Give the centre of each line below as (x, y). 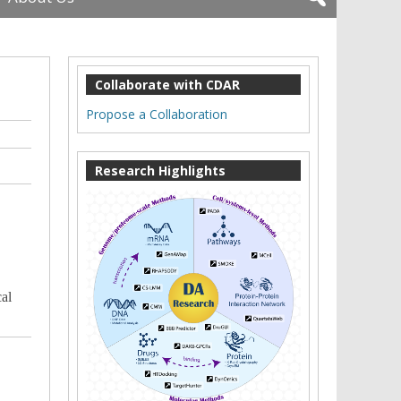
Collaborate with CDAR (167, 84)
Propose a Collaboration (157, 114)
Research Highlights (160, 170)
